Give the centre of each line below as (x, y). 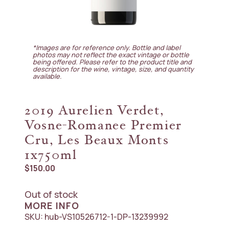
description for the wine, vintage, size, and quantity (113, 69)
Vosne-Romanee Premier (103, 126)
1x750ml (51, 156)
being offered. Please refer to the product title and (112, 62)
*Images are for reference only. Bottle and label (107, 48)
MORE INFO (52, 205)
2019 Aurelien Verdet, (94, 111)
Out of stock (51, 194)
